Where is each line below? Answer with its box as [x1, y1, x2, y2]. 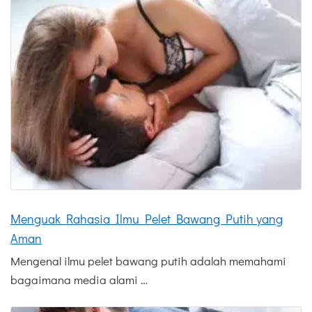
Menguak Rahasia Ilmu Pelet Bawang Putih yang [10, 210, 283, 228]
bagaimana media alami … [10, 272, 148, 288]
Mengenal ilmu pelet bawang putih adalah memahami [10, 253, 286, 270]
